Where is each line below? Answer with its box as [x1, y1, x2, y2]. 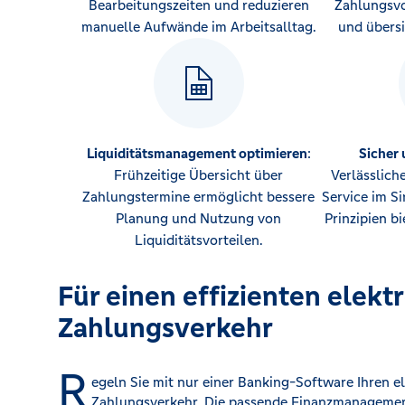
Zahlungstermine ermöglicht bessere [82, 188, 315, 205]
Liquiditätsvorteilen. [134, 231, 263, 249]
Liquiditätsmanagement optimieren [86, 145, 307, 162]
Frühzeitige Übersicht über [114, 166, 283, 184]
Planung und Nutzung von [116, 210, 281, 227]
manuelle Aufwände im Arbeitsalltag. [80, 18, 316, 35]
